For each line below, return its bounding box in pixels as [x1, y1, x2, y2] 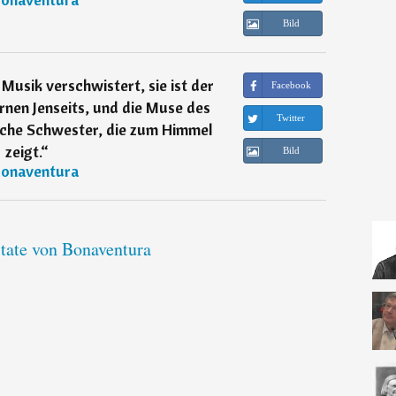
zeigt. [4, 141, 41, 163]
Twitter [277, 112, 306, 124]
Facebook [270, 80, 311, 91]
